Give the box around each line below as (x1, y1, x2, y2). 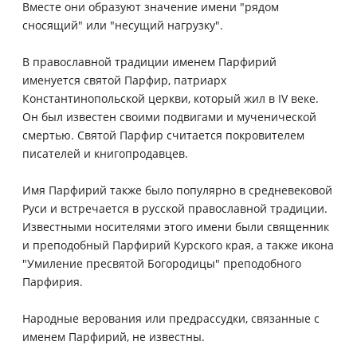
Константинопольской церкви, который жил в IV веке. (22, 90, 319, 106)
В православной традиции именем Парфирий (22, 53, 277, 69)
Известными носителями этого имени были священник (22, 218, 329, 234)
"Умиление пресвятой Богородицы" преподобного (22, 255, 301, 271)
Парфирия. (22, 273, 83, 289)
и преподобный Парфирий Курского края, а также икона (22, 237, 334, 253)
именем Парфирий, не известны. (22, 328, 205, 344)
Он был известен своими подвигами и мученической (22, 108, 316, 124)
